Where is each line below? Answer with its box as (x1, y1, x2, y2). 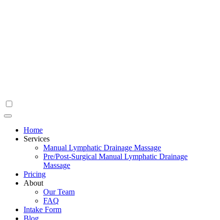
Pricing (24, 170, 46, 178)
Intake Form (24, 205, 61, 214)
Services (24, 135, 50, 143)
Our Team (43, 188, 75, 196)
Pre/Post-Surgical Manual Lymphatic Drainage (43, 152, 188, 161)
